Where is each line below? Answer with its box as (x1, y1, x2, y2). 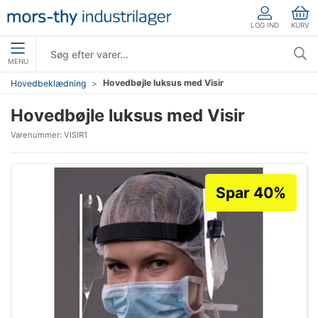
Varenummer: (11, 130, 64, 140)
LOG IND (251, 21, 279, 29)
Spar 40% (216, 184, 286, 202)
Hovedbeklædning (11, 77, 86, 89)
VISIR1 (64, 130, 87, 140)
